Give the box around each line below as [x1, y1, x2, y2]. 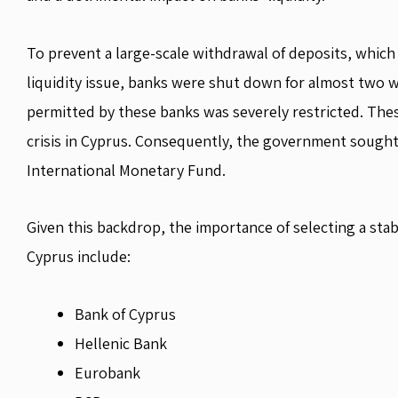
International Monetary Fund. [27, 159, 226, 180]
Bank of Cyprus [75, 303, 176, 324]
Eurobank [75, 362, 140, 383]
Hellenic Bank [75, 332, 167, 354]
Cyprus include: [27, 246, 131, 267]
